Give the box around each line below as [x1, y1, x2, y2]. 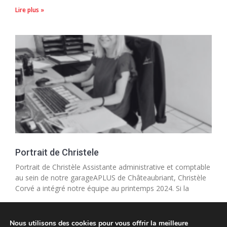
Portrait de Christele [15, 147, 99, 158]
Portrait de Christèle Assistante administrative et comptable [15, 162, 210, 172]
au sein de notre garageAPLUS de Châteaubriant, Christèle [15, 173, 206, 183]
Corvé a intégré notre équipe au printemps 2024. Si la [15, 183, 189, 194]
